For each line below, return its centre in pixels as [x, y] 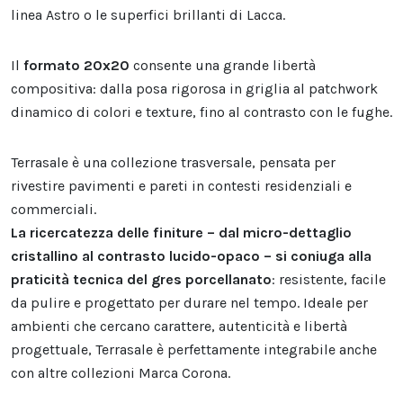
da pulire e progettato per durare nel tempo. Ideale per [189, 303]
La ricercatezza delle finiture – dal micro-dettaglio [181, 233]
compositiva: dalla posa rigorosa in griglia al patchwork [194, 89]
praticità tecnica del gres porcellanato [141, 280]
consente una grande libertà [224, 66]
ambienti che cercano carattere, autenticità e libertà [179, 327]
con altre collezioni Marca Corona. [121, 373]
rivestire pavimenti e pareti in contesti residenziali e [181, 186]
